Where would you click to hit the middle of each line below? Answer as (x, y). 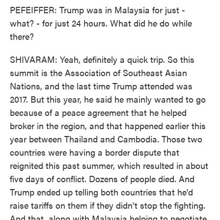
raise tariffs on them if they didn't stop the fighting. (108, 205)
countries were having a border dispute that (95, 152)
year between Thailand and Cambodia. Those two (106, 139)
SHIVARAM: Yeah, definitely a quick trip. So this (102, 59)
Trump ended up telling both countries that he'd (101, 192)
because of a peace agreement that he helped (98, 112)
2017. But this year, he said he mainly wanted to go (108, 99)
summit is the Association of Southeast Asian (98, 72)
